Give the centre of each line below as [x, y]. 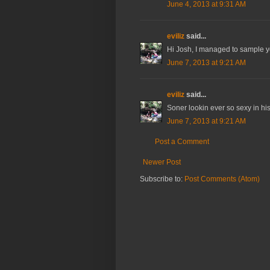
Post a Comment [182, 142]
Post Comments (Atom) [222, 179]
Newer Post [162, 162]
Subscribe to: [162, 179]
